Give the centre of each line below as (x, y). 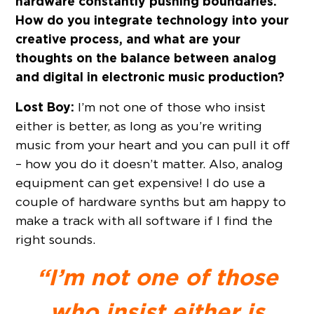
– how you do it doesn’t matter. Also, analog (150, 164)
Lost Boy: (45, 107)
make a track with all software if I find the (144, 221)
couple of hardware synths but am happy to (151, 202)
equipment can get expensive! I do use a (141, 183)
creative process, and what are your (128, 39)
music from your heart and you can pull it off (153, 145)
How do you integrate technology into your (152, 20)
